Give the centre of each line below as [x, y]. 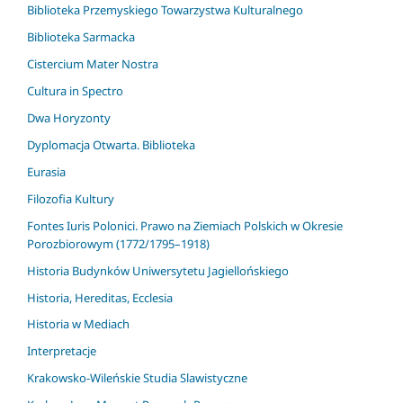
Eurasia [46, 171]
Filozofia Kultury [71, 198]
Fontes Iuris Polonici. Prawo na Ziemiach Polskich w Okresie [185, 225]
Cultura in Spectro [75, 90]
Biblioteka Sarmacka [81, 36]
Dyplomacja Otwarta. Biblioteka [111, 144]
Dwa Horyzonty [69, 117]
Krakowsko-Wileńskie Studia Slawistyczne [137, 378]
